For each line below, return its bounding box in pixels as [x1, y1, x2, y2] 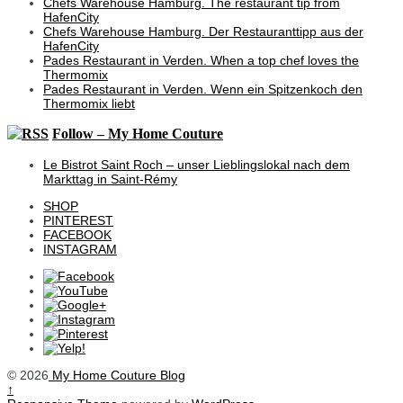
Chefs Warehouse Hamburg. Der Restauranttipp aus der [43, 23, 363, 39]
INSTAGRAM [43, 242, 117, 257]
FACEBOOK [43, 228, 112, 243]
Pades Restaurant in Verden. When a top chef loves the [43, 52, 359, 67]
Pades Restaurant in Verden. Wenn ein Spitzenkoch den [43, 81, 363, 96]
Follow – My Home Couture [52, 124, 223, 142]
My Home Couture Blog [49, 368, 185, 383]
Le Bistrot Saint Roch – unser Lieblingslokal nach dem [43, 157, 350, 173]
